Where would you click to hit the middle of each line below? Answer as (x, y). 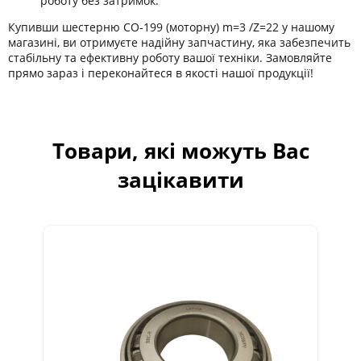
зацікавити (180, 179)
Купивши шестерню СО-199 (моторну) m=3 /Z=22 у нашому (171, 27)
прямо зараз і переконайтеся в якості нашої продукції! (161, 73)
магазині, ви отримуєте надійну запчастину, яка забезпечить (179, 42)
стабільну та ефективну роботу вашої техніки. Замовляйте (170, 57)
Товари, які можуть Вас (180, 150)
